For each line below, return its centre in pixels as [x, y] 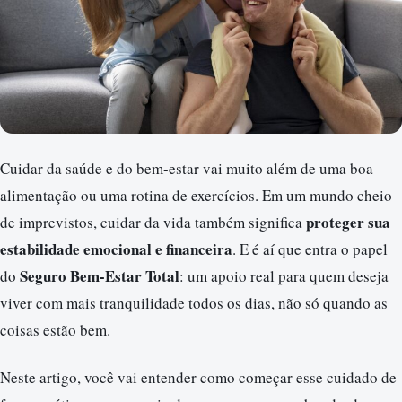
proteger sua [348, 222]
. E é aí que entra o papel [310, 249]
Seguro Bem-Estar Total [100, 275]
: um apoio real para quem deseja [284, 275]
